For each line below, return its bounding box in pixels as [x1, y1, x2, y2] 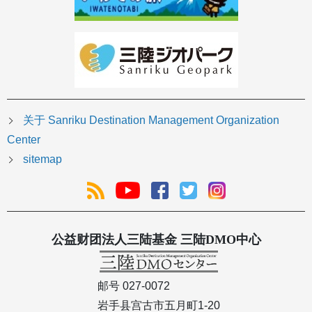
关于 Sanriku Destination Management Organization [23, 114, 279, 126]
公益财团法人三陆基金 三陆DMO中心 [51, 232, 261, 247]
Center [7, 133, 40, 146]
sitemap [23, 153, 62, 165]
